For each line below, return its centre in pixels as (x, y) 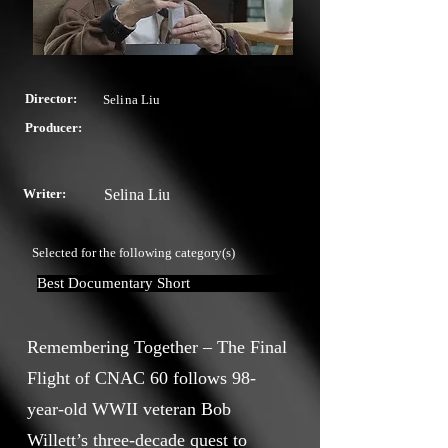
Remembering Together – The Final (157, 347)
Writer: (44, 193)
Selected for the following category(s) (133, 252)
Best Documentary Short (113, 283)
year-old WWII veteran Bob (129, 409)
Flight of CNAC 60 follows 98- (141, 378)
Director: (51, 98)
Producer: (53, 127)
